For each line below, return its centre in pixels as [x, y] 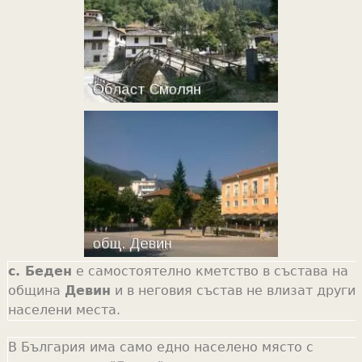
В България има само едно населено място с [160, 347]
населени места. [64, 309]
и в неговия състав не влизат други [233, 290]
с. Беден [40, 271]
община [36, 290]
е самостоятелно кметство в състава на [210, 271]
